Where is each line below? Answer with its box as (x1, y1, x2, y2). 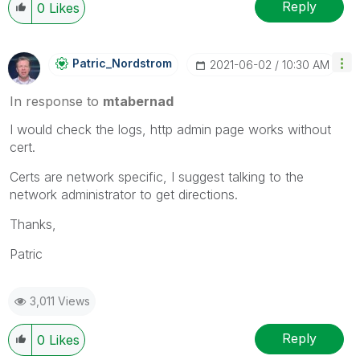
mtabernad (103, 92, 174, 109)
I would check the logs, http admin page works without (10, 121, 331, 137)
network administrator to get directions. (10, 186, 238, 202)
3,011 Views (30, 293, 90, 308)
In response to (10, 92, 103, 109)
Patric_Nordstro (72, 55, 162, 70)
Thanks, (10, 215, 56, 232)
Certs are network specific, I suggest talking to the (10, 168, 304, 185)
